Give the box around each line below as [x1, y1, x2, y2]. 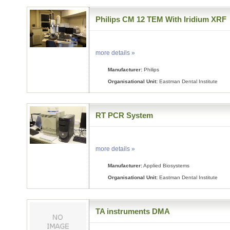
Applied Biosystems [142, 163, 190, 169]
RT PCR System [95, 111, 154, 120]
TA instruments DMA [95, 207, 170, 216]
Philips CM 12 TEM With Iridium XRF [95, 14, 227, 24]
